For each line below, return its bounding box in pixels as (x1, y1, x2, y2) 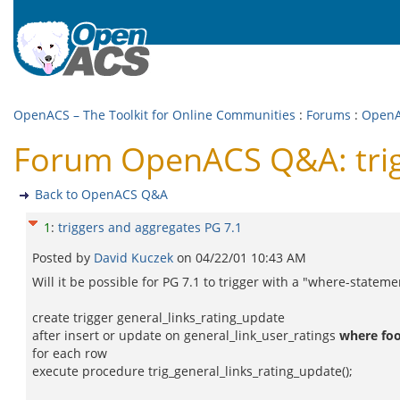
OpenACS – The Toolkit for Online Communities (13, 106, 296, 123)
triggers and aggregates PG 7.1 (58, 219, 242, 236)
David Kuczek (94, 249, 177, 266)
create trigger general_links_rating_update (32, 309, 285, 326)
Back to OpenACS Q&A (35, 186, 168, 203)
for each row (32, 345, 107, 362)
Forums (306, 106, 351, 123)
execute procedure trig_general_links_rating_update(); (32, 362, 353, 379)
